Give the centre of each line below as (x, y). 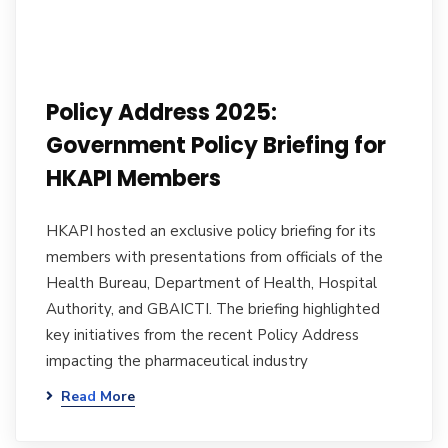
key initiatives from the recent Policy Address (202, 335)
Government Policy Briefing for (216, 145)
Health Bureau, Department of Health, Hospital (211, 283)
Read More (98, 396)
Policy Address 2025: (161, 112)
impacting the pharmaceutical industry (177, 361)
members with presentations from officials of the (214, 257)
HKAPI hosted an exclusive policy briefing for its (211, 231)
